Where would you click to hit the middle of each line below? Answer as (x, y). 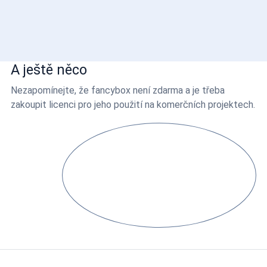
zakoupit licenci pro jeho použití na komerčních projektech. (133, 105)
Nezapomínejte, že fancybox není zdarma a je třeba (118, 91)
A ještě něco (49, 70)
